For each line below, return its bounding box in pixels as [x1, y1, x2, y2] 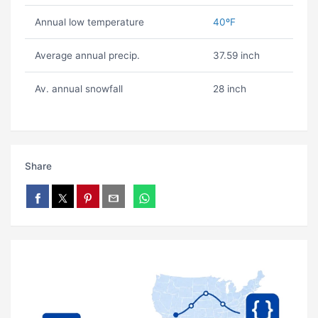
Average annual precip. [34, 50, 140, 62]
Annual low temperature [34, 16, 144, 28]
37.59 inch [212, 50, 260, 62]
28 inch [212, 83, 246, 95]
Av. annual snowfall [34, 83, 123, 95]
